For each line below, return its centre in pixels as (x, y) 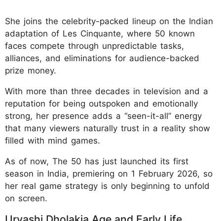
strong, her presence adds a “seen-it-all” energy (103, 116)
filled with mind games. (53, 140)
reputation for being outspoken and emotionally (101, 103)
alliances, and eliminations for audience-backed (102, 58)
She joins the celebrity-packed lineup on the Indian (109, 21)
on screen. (26, 198)
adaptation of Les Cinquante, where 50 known (100, 33)
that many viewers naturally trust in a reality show (108, 128)
